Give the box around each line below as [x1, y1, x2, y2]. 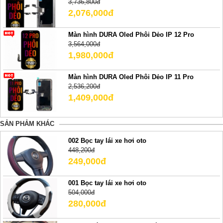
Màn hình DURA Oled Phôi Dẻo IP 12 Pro [68, 30, 194, 38]
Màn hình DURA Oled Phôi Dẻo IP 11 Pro [68, 73, 194, 81]
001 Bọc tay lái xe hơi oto [68, 179, 146, 187]
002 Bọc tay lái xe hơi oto [68, 137, 146, 145]
